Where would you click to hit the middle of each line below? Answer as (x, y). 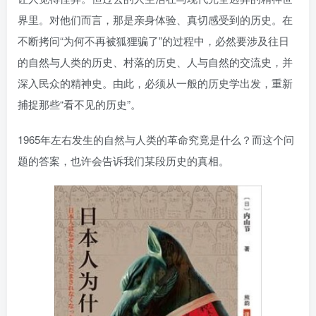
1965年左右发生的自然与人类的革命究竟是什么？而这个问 (156, 139)
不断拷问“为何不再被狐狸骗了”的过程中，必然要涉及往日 (153, 41)
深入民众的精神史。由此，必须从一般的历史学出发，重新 (155, 83)
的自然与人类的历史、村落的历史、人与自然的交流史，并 (155, 62)
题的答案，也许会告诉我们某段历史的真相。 (123, 160)
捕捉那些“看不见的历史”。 (79, 104)
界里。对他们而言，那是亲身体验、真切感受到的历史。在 (155, 19)
